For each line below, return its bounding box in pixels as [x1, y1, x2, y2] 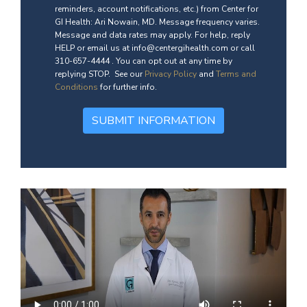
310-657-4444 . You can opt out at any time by [55, 55, 232, 66]
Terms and [216, 68, 256, 79]
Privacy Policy [145, 68, 197, 79]
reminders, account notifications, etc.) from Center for [55, 3, 258, 14]
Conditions [55, 81, 98, 93]
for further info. [98, 81, 157, 93]
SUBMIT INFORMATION [92, 112, 215, 128]
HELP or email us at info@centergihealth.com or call [55, 42, 255, 53]
